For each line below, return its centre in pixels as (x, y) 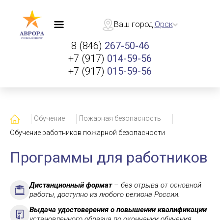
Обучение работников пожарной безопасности (87, 133)
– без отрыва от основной (157, 185)
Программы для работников (109, 157)
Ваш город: (134, 24)
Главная (23, 118)
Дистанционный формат (71, 185)
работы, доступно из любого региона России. (105, 194)
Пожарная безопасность (120, 118)
